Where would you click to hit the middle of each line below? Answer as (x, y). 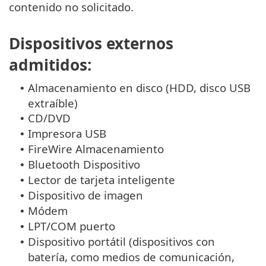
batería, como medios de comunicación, (131, 256)
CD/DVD (49, 118)
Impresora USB (67, 133)
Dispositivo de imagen (85, 195)
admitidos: (50, 64)
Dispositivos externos (91, 43)
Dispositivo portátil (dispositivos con (121, 241)
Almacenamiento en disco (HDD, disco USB (139, 87)
